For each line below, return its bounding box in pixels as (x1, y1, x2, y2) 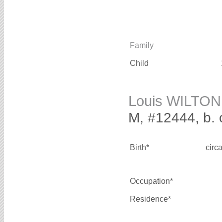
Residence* (130, 195, 171, 204)
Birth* (130, 143, 149, 152)
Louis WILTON (128, 93, 221, 110)
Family (130, 41, 154, 50)
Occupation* (130, 177, 173, 186)
